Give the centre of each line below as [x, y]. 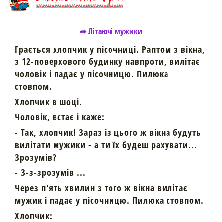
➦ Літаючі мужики [111, 31]
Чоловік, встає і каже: [60, 117]
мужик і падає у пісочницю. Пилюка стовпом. [109, 200]
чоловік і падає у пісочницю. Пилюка [92, 74]
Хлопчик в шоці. [49, 102]
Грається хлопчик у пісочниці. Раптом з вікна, [110, 49]
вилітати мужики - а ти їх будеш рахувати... [106, 145]
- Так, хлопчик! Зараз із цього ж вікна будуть [108, 133]
